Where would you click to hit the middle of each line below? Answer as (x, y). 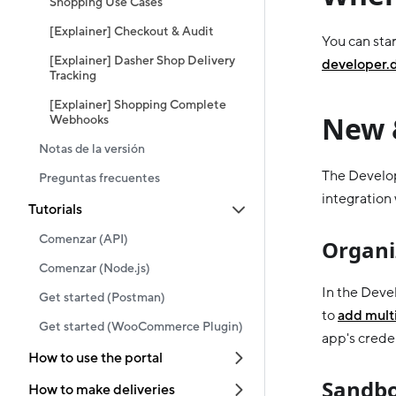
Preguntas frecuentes (99, 179)
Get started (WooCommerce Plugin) (141, 327)
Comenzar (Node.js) (95, 269)
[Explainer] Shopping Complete (138, 105)
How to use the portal (95, 358)
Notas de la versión (92, 149)
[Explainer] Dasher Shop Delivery (142, 61)
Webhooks (79, 120)
